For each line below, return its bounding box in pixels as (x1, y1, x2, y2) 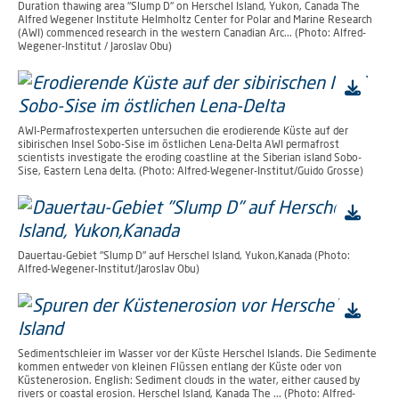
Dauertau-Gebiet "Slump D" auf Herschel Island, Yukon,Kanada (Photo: (18, 248, 350, 262)
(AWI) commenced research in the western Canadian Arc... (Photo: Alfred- (18, 26, 366, 39)
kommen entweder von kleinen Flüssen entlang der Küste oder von (18, 360, 342, 373)
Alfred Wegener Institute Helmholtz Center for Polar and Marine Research (18, 12, 372, 26)
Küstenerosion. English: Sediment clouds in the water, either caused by (18, 373, 360, 387)
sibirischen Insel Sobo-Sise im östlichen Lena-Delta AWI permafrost (18, 137, 339, 151)
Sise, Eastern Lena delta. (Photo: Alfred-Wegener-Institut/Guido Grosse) (18, 164, 363, 177)
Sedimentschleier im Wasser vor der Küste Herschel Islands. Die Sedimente (18, 346, 377, 360)
